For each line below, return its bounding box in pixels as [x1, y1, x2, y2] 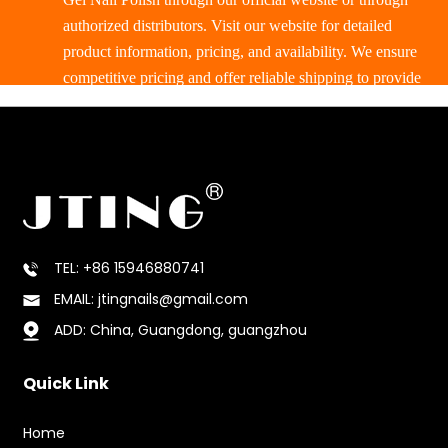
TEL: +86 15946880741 [53, 258, 204, 279]
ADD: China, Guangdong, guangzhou [53, 320, 307, 341]
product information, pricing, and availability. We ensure [63, 42, 417, 60]
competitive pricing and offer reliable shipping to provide [63, 68, 421, 86]
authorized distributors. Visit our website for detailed [63, 16, 392, 34]
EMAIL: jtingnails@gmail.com [53, 289, 248, 310]
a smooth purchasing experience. [63, 94, 269, 112]
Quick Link [22, 372, 109, 396]
